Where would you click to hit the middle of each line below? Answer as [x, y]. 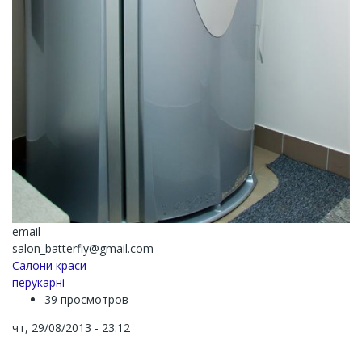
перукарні [38, 283]
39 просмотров [86, 300]
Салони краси [49, 266]
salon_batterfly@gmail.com [83, 249]
